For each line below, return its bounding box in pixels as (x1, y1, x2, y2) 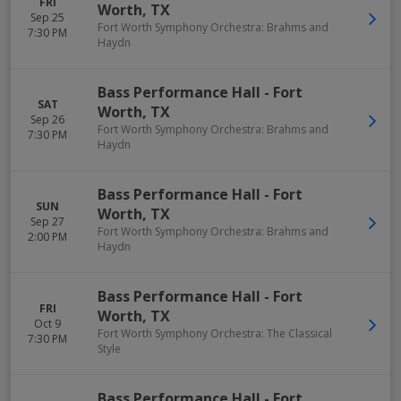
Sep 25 (30, 10, 64, 25)
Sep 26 (30, 112, 64, 127)
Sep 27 (30, 214, 64, 229)
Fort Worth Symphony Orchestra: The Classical (98, 326, 332, 341)
